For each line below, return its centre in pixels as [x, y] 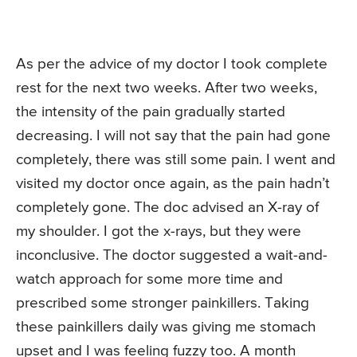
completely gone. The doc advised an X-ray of [167, 207]
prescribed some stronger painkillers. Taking [163, 303]
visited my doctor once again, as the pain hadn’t [173, 183]
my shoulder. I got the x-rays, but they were [159, 231]
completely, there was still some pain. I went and [176, 159]
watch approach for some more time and [149, 279]
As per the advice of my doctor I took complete [172, 64]
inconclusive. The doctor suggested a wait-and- [172, 255]
